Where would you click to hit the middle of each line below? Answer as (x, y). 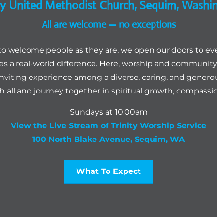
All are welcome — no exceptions (108, 24)
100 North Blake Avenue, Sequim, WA (108, 139)
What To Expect (108, 171)
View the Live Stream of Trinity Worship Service (108, 125)
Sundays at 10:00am (108, 112)
